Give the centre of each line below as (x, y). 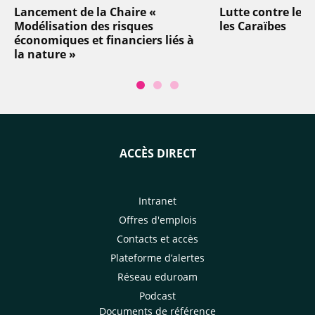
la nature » (45, 54)
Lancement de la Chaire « (85, 12)
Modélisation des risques (84, 26)
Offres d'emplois (157, 220)
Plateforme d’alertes (157, 258)
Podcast (157, 296)
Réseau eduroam (157, 277)
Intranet (157, 201)
